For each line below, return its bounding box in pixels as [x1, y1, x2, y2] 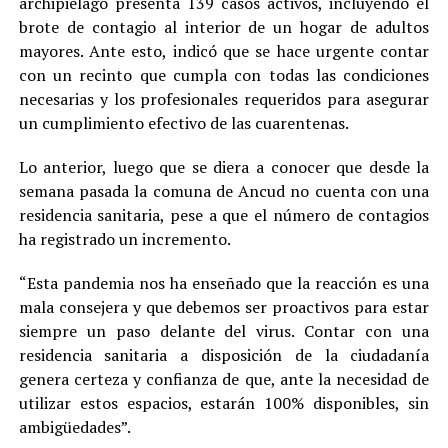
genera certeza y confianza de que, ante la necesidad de [18, 368, 430, 391]
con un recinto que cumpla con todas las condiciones [18, 64, 430, 87]
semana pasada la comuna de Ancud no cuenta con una [18, 180, 430, 203]
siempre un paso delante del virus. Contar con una [18, 320, 430, 343]
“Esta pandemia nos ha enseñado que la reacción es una [18, 272, 430, 295]
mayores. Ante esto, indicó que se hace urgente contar [18, 40, 430, 63]
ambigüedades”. [18, 416, 131, 439]
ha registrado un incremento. [18, 228, 231, 251]
